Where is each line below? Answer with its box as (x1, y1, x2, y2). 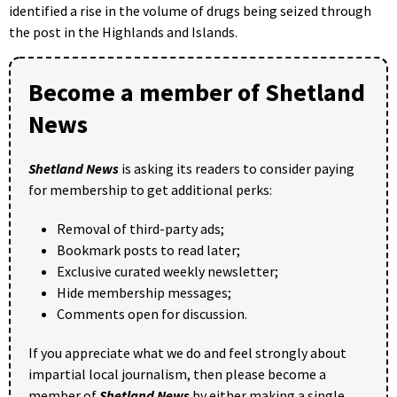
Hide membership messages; (57, 284, 231, 302)
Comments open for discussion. (57, 305, 247, 323)
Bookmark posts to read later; (57, 241, 240, 260)
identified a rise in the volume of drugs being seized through (9, 2, 371, 20)
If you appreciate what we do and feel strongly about (28, 344, 346, 362)
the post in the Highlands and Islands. (9, 23, 237, 42)
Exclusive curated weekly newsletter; (57, 262, 278, 281)
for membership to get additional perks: (28, 181, 272, 199)
